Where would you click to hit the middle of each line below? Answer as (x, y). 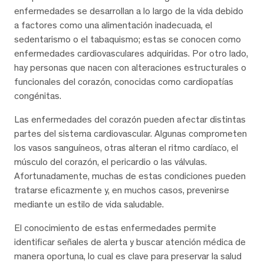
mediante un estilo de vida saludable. (89, 204)
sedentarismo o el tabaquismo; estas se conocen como (128, 39)
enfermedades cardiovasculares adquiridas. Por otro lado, (131, 53)
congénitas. (38, 95)
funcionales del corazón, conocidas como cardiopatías (124, 81)
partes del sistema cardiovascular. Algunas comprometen (131, 133)
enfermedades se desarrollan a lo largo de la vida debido (129, 11)
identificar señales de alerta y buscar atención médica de (130, 242)
